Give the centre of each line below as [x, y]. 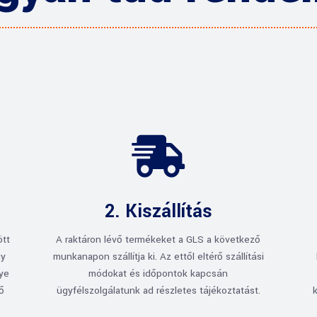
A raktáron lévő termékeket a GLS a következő [158, 239]
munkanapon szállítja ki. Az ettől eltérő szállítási [158, 256]
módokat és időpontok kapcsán [158, 273]
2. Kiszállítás [158, 211]
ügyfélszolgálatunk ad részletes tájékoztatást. [158, 290]
